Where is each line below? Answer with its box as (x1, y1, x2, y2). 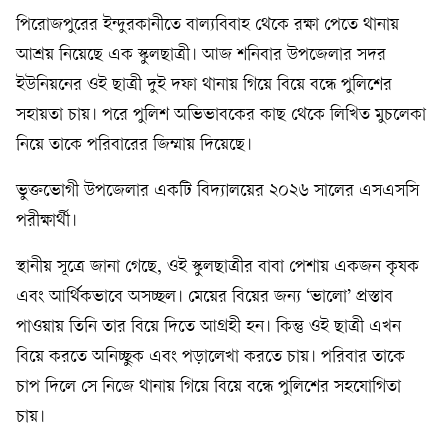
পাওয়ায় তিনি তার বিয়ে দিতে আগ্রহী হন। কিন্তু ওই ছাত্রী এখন (16, 318, 401, 337)
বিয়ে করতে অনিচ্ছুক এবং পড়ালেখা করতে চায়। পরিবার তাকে (16, 348, 405, 367)
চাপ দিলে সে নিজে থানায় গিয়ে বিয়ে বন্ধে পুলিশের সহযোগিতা (16, 378, 401, 397)
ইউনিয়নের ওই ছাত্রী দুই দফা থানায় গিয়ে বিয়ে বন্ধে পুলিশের (16, 76, 392, 95)
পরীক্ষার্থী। (16, 212, 77, 231)
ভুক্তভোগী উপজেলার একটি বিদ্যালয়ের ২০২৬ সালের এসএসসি (16, 182, 419, 201)
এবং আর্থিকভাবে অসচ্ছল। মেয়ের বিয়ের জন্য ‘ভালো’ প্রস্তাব (16, 288, 393, 307)
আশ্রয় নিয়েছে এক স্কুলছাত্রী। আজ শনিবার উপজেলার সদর (16, 46, 386, 65)
